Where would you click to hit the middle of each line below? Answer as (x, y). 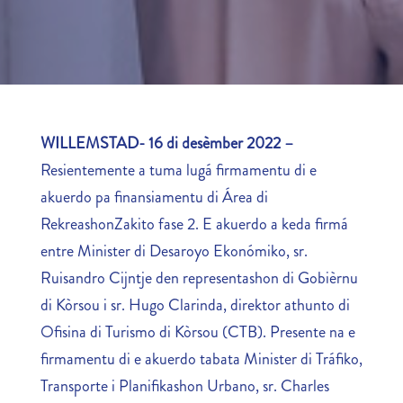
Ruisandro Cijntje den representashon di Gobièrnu (199, 278)
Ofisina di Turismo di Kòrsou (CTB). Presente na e (197, 332)
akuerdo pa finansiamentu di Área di (154, 197)
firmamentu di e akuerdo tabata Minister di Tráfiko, (201, 359)
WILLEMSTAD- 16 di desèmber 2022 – (166, 143)
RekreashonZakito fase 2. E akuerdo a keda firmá (194, 224)
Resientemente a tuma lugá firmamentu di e (178, 170)
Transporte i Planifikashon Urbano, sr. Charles (184, 386)
